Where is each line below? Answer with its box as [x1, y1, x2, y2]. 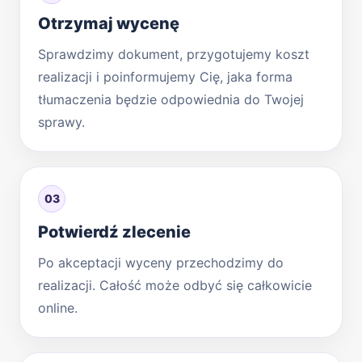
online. [38, 299, 78, 316]
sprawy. [38, 113, 85, 130]
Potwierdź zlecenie [38, 221, 191, 242]
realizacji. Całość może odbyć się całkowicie [38, 276, 312, 293]
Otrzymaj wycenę [38, 13, 179, 33]
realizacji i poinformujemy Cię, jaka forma [38, 68, 293, 85]
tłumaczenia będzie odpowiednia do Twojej [38, 90, 304, 107]
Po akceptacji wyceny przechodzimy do [38, 254, 284, 271]
